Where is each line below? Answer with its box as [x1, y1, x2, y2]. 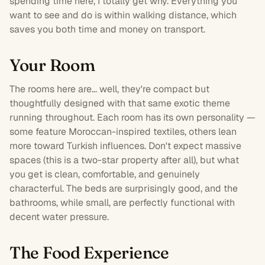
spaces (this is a [9, 153, 81, 166]
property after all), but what [119, 153, 239, 166]
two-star [81, 153, 119, 166]
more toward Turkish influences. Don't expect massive [9, 139, 241, 152]
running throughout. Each [9, 111, 121, 124]
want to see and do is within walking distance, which [9, 8, 237, 21]
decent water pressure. [9, 210, 109, 223]
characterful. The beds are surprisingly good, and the [9, 182, 238, 195]
